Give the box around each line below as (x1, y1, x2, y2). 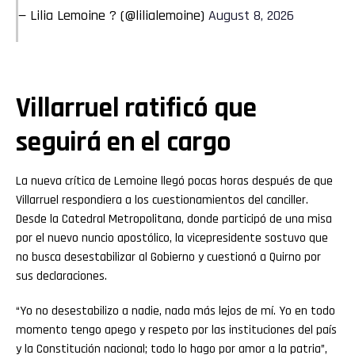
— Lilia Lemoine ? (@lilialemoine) (18, 6, 208, 25)
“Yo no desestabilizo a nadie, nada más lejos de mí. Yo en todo (16, 303, 335, 320)
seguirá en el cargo (16, 124, 231, 161)
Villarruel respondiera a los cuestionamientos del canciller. (16, 192, 308, 209)
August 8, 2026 (208, 6, 294, 25)
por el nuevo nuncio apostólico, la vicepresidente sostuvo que (16, 230, 328, 247)
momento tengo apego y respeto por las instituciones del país (16, 322, 337, 339)
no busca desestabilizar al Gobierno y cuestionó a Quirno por (16, 249, 321, 266)
